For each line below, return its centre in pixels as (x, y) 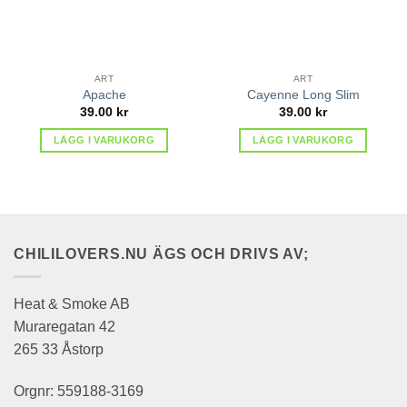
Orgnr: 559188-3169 (79, 391)
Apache (104, 95)
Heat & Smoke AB (72, 303)
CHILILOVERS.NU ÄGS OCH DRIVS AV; (161, 254)
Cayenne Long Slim (303, 95)
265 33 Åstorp (59, 349)
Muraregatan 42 (65, 326)
